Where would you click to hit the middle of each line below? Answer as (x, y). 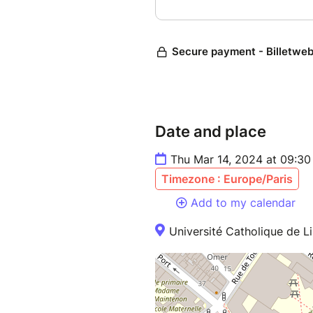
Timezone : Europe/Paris (227, 179)
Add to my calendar (243, 203)
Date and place (211, 132)
